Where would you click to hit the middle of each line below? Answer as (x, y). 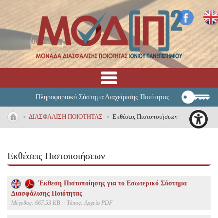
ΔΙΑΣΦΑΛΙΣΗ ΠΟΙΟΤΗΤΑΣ (66, 117)
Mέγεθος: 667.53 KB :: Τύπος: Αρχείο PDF (62, 203)
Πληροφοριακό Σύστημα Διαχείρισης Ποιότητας (102, 97)
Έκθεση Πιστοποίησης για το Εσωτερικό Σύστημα (111, 183)
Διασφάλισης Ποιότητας (47, 193)
